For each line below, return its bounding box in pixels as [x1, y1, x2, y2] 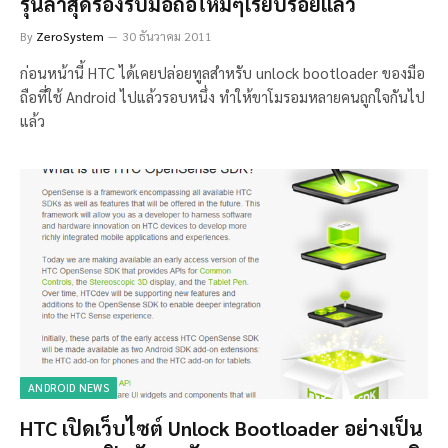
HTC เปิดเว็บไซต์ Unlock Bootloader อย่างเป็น [20, 414, 423, 441]
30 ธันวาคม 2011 [122, 28, 212, 45]
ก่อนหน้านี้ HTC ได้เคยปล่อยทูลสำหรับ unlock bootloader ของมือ [20, 63, 425, 83]
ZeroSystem [36, 28, 104, 45]
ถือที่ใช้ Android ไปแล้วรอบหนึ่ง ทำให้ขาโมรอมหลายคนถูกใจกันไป [20, 87, 425, 107]
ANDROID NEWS [28, 379, 109, 395]
